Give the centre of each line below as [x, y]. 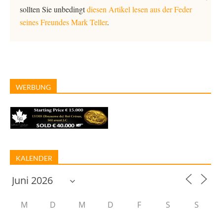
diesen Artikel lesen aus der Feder [139, 9]
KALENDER [34, 158]
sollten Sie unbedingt [53, 9]
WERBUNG [33, 87]
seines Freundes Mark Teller [63, 22]
